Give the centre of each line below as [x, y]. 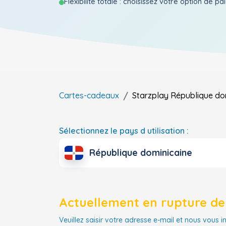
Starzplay [150, 95]
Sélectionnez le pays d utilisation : [124, 131]
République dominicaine [141, 153]
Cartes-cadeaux [89, 95]
